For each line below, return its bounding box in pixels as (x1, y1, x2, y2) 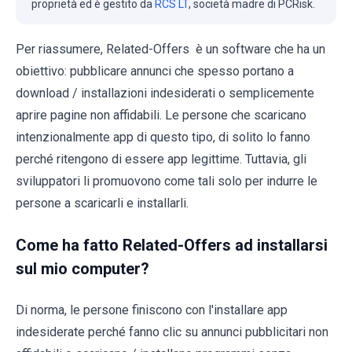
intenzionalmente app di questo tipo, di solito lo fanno (16, 129, 310, 145)
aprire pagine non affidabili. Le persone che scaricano (16, 107, 306, 123)
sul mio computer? (16, 258, 149, 278)
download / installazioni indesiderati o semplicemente (16, 85, 314, 101)
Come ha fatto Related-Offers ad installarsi (16, 235, 328, 255)
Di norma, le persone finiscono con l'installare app (16, 302, 288, 317)
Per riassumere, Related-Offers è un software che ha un (16, 41, 325, 57)
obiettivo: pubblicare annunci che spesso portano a (16, 63, 294, 79)
